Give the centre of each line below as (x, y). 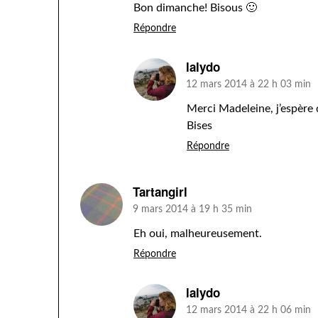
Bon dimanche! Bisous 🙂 (195, 8)
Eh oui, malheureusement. (198, 234)
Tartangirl (160, 192)
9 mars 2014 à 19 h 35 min (192, 209)
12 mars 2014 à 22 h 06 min (248, 310)
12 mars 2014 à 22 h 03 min (248, 84)
